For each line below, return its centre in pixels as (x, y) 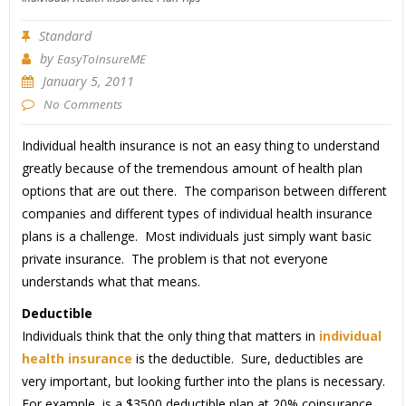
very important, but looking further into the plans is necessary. (205, 382)
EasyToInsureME (101, 59)
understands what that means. (111, 282)
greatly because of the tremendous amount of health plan (192, 169)
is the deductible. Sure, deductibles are (247, 359)
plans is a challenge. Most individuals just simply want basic (196, 237)
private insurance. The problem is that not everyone (174, 259)
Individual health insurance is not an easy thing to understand (200, 146)
